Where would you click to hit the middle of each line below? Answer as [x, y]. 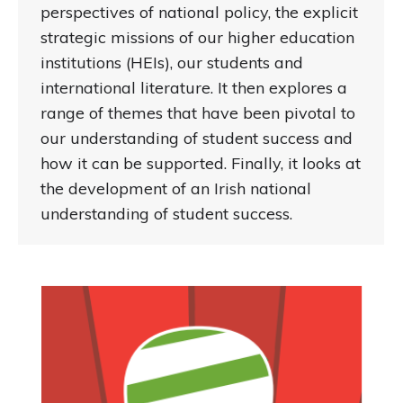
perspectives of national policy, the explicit [199, 13]
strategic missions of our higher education [197, 38]
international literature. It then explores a [194, 88]
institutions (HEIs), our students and [172, 63]
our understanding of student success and [197, 139]
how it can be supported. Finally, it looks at [201, 164]
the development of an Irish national [176, 189]
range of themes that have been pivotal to [198, 113]
